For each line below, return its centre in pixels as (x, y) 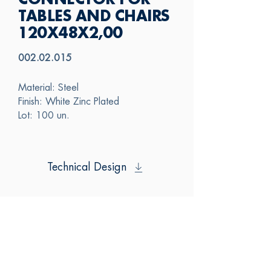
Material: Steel (48, 88)
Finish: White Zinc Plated (69, 102)
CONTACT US (162, 255)
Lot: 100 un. (44, 116)
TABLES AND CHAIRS (94, 17)
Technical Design (87, 168)
